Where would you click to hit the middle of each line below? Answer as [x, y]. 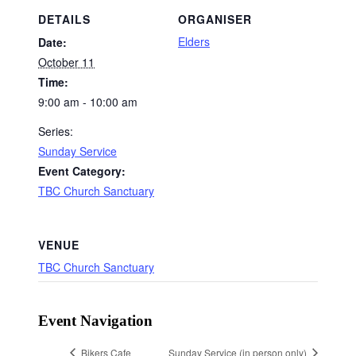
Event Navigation [95, 321]
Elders [194, 42]
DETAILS [64, 19]
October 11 [66, 62]
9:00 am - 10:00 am [88, 102]
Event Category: [82, 171]
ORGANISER [215, 19]
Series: [56, 132]
